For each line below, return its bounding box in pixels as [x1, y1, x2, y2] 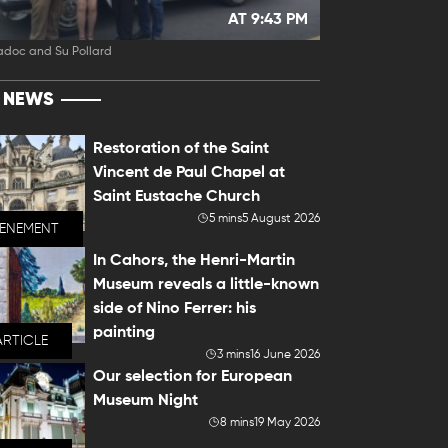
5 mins [208, 213, 242, 225]
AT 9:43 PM [227, 12, 308, 28]
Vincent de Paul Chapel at [93, 165, 286, 181]
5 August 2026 [241, 213, 320, 225]
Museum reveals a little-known [93, 277, 320, 293]
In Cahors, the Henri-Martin [93, 253, 296, 269]
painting [93, 325, 156, 341]
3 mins [216, 349, 250, 361]
